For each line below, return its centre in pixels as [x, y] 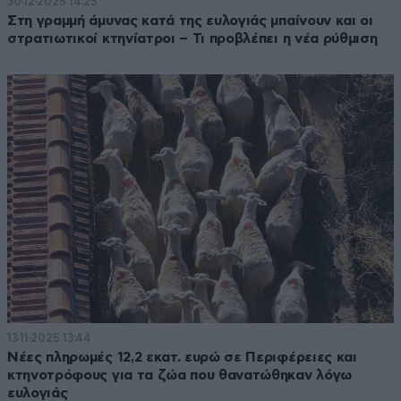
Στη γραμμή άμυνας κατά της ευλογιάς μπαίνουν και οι [190, 21]
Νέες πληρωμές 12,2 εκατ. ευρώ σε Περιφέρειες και [182, 357]
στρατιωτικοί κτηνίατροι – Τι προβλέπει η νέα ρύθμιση [192, 39]
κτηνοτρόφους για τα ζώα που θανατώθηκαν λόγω [179, 375]
